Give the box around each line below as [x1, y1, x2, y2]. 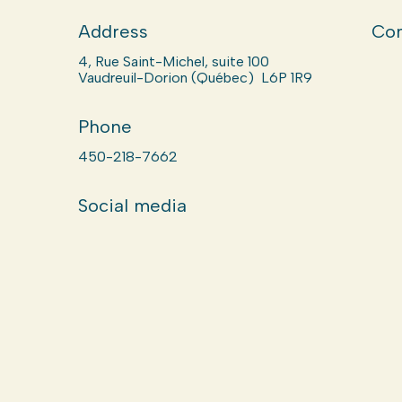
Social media [77, 195, 187, 216]
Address [77, 21, 148, 42]
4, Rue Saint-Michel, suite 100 [77, 53, 269, 70]
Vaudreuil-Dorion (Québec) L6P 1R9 [77, 69, 312, 86]
